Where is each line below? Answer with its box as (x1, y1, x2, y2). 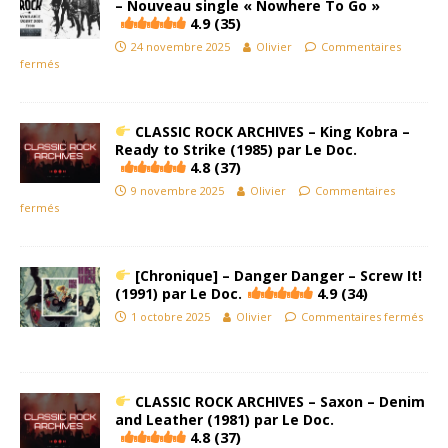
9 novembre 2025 (131, 183, 224, 198)
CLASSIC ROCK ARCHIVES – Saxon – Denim (130, 392, 425, 411)
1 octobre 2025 (131, 309, 210, 324)
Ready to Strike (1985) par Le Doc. (115, 140, 357, 159)
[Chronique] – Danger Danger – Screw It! (130, 266, 422, 285)
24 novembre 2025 (131, 39, 230, 54)
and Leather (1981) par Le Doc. (115, 410, 334, 429)
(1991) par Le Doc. (115, 284, 242, 303)
